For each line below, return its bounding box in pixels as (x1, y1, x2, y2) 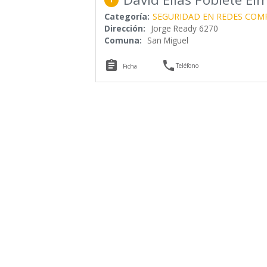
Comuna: (104, 34, 142, 46)
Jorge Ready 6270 (150, 22, 218, 34)
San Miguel (147, 34, 188, 46)
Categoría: (104, 10, 150, 22)
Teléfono (176, 61, 199, 70)
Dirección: (104, 22, 145, 34)
